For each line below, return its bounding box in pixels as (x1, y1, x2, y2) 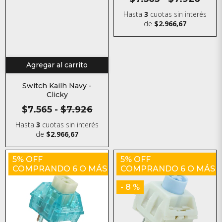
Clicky (46, 90, 68, 100)
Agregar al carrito (26, 60, 88, 70)
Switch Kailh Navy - (22, 81, 92, 91)
